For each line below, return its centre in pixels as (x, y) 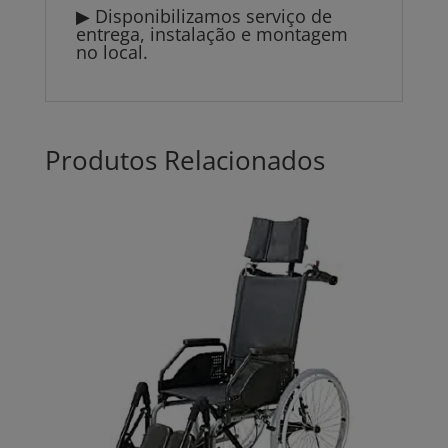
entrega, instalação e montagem (211, 34)
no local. (111, 52)
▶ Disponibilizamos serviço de (203, 16)
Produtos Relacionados (184, 160)
